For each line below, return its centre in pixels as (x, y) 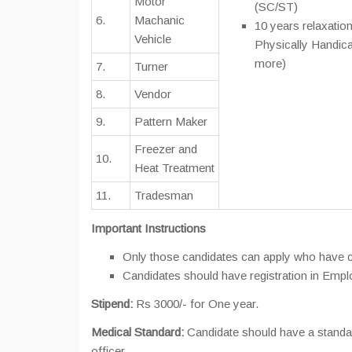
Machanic (159, 20)
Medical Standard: (137, 332)
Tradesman (164, 195)
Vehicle (153, 39)
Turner (151, 66)
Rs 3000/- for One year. (197, 304)
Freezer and (166, 149)
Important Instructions (148, 228)
